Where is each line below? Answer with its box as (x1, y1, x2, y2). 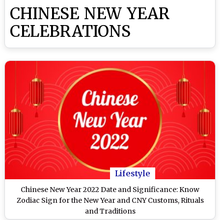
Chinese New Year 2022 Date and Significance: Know (21, 185, 199, 194)
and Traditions (84, 206, 136, 216)
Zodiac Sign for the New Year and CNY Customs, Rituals (16, 195, 204, 205)
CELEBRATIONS (10, 22, 131, 41)
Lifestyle (115, 168, 150, 178)
